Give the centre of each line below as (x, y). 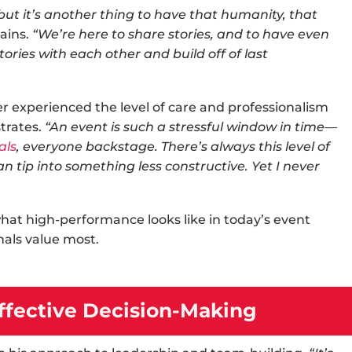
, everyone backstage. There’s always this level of (173, 147)
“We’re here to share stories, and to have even (181, 34)
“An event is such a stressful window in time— (191, 127)
